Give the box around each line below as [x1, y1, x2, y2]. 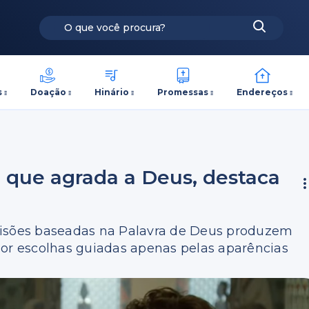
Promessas [157, 86, 209, 97]
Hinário [94, 86, 129, 97]
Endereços [237, 86, 288, 97]
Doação [30, 86, 66, 97]
